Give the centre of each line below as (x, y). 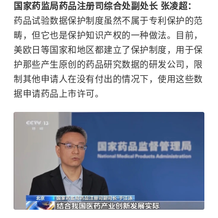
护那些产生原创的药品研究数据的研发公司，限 (108, 64)
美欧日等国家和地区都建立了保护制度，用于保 (108, 50)
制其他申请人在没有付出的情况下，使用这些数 (108, 79)
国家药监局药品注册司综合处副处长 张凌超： (105, 6)
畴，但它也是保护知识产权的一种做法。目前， (108, 35)
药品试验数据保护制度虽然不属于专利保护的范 (108, 21)
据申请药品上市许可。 (59, 94)
